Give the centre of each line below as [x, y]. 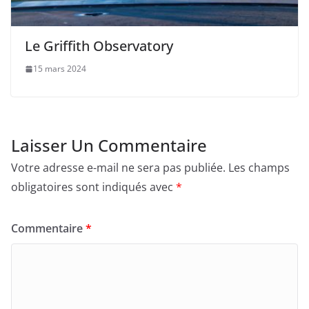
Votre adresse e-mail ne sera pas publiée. [118, 168]
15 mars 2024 [60, 69]
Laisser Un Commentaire [109, 146]
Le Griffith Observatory [99, 46]
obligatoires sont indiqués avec [93, 187]
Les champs [259, 168]
